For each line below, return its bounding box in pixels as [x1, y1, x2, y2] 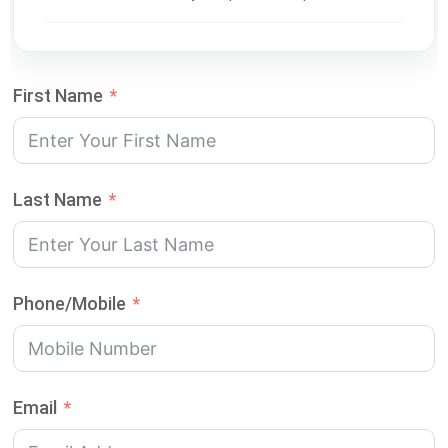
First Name [13, 85, 103, 107]
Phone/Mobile [13, 293, 126, 315]
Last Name [13, 189, 102, 211]
